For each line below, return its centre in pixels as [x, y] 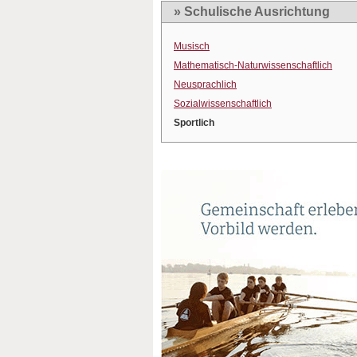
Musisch [192, 46]
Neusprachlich [205, 84]
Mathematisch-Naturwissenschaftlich [253, 65]
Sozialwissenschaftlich [223, 104]
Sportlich [194, 123]
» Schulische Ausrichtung [252, 12]
